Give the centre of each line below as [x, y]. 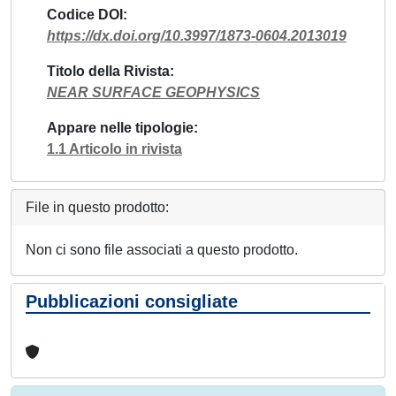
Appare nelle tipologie [120, 127]
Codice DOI [85, 14]
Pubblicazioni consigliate [132, 301]
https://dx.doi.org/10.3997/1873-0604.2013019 [197, 35]
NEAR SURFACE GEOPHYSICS [153, 92]
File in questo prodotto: [97, 207]
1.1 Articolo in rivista [114, 148]
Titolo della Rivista [108, 71]
